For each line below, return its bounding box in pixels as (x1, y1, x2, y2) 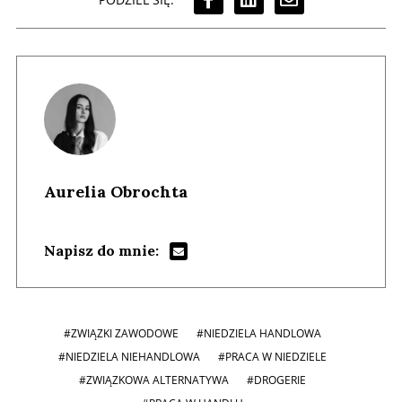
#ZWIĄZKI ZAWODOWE (63, 326, 179, 342)
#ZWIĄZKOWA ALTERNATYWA (78, 372, 229, 389)
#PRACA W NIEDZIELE (217, 349, 327, 365)
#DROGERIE (246, 372, 306, 389)
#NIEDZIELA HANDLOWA (196, 326, 321, 342)
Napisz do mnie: (44, 241, 159, 260)
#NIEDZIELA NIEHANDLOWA (57, 349, 200, 365)
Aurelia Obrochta (44, 181, 188, 203)
